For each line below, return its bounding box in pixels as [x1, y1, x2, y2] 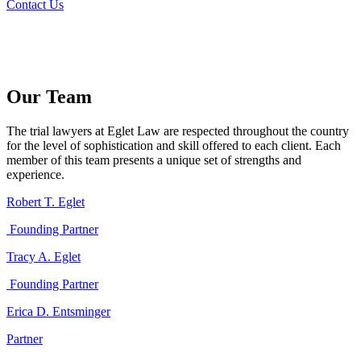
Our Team [6, 85, 92, 107]
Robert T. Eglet [6, 194, 85, 209]
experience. [6, 167, 64, 181]
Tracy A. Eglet [6, 249, 81, 263]
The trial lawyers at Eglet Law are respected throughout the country [6, 123, 349, 138]
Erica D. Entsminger [6, 304, 110, 318]
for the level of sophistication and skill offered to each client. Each [6, 138, 341, 152]
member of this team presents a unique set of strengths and [6, 152, 301, 167]
